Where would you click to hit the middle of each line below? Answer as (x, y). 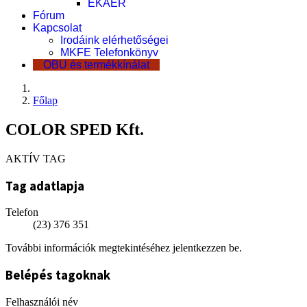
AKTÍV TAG (36, 158)
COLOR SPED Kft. (75, 129)
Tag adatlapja (45, 186)
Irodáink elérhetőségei (114, 40)
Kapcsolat (57, 28)
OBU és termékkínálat (96, 65)
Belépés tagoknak (58, 275)
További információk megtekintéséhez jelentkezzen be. (124, 248)
